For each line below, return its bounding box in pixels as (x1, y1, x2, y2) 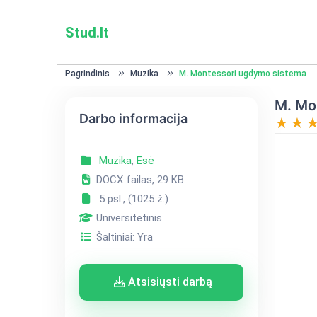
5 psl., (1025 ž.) (93, 192, 168, 205)
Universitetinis (93, 212, 162, 224)
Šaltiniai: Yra (93, 231, 153, 243)
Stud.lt (64, 23, 109, 41)
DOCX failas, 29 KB (93, 173, 184, 186)
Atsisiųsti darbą (125, 275, 212, 289)
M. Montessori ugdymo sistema (178, 69, 306, 79)
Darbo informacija (79, 111, 188, 126)
